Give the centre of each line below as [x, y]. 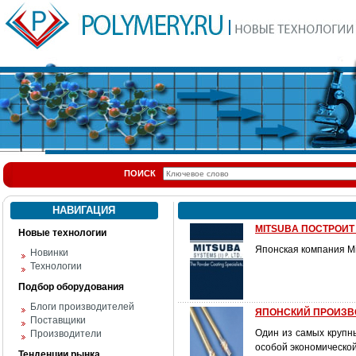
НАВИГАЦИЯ [84, 210]
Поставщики [58, 320]
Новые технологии [62, 233]
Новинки [49, 253]
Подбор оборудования [71, 287]
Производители [66, 334]
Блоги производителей [82, 307]
